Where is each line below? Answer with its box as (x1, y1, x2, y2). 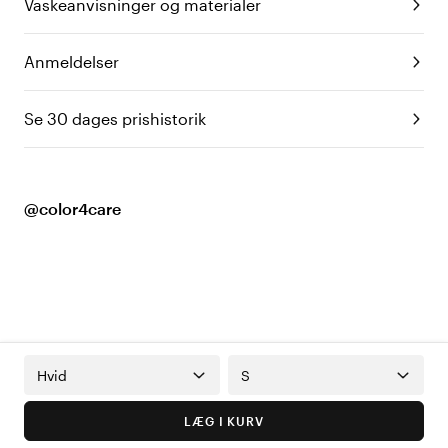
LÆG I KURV (183, 414, 265, 429)
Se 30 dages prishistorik (24, 109, 206, 129)
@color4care (24, 199, 121, 219)
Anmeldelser (24, 52, 119, 72)
